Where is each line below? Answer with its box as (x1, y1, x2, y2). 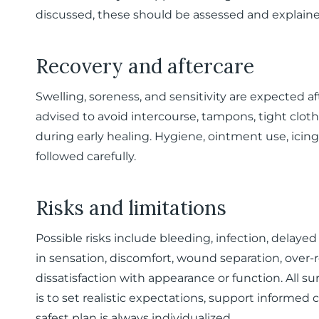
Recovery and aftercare (36, 53, 254, 79)
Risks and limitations (36, 195, 226, 221)
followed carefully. (36, 150, 136, 163)
